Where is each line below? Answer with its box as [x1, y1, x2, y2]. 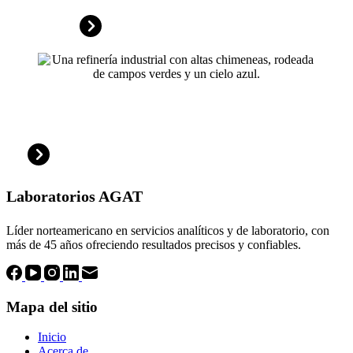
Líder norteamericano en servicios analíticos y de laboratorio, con [6, 224, 329, 238]
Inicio [38, 330, 66, 344]
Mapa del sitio [6, 298, 98, 315]
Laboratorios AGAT [6, 188, 143, 206]
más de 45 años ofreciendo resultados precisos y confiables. [6, 238, 301, 252]
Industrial [6, 111, 70, 128]
